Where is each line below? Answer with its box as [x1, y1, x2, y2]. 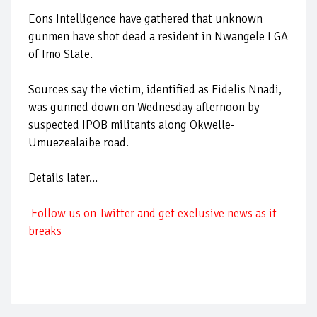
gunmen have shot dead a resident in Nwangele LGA [28, 28, 288, 44]
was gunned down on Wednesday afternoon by [28, 99, 260, 115]
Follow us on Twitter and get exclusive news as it [28, 205, 277, 221]
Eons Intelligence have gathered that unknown [28, 11, 263, 26]
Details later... [28, 170, 98, 185]
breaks [28, 223, 62, 238]
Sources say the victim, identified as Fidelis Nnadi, [28, 81, 282, 97]
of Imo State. [28, 46, 93, 62]
